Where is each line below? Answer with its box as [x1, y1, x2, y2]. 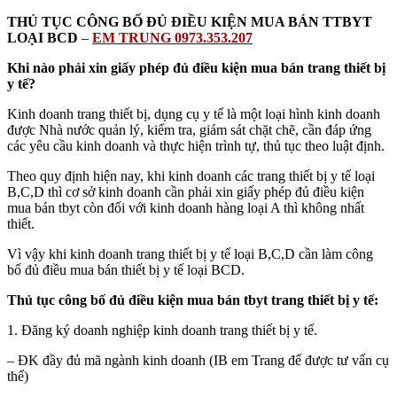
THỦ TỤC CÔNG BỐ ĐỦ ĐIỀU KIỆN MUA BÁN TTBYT [7, 13, 372, 29]
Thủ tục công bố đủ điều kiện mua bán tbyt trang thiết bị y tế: [7, 292, 378, 307]
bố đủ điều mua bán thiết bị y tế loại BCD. [7, 261, 245, 277]
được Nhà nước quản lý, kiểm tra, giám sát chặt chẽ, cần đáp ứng [7, 121, 371, 137]
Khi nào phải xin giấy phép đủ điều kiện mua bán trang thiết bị [7, 59, 385, 75]
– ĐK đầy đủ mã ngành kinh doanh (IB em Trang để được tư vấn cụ [7, 352, 389, 368]
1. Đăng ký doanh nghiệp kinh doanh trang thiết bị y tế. [7, 322, 317, 338]
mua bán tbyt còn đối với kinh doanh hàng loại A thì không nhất [7, 199, 364, 215]
